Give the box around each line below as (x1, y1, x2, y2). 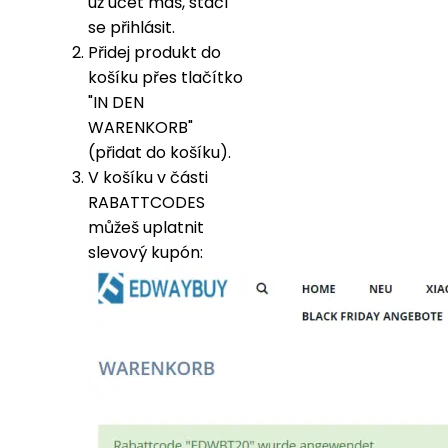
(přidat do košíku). (88, 140, 231, 164)
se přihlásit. (88, 15, 175, 39)
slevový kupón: (88, 240, 203, 264)
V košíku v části (88, 165, 208, 189)
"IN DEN (88, 90, 144, 114)
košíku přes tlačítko (88, 65, 243, 89)
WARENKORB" (88, 115, 193, 139)
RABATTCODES (88, 190, 205, 214)
